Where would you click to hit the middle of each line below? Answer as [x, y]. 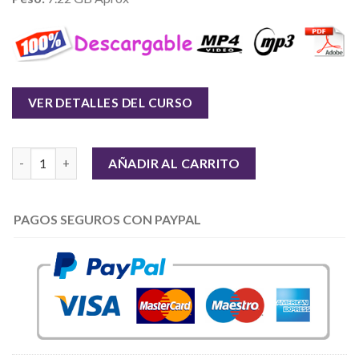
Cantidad [37, 155]
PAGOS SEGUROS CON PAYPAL [107, 219]
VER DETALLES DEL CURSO [110, 102]
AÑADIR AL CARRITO [174, 163]
